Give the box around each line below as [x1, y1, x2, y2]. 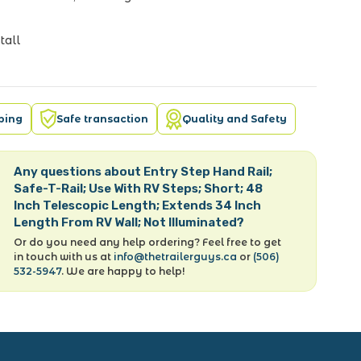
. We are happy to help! [61, 265, 185, 277]
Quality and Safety [182, 112, 288, 125]
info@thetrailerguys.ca [114, 251, 238, 263]
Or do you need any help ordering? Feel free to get [14, 236, 282, 248]
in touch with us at [14, 251, 114, 263]
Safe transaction [56, 112, 149, 125]
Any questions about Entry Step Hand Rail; [14, 164, 273, 179]
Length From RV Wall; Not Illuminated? [14, 215, 245, 230]
